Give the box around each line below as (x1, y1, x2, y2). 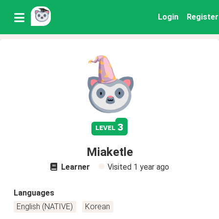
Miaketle (86, 145, 133, 159)
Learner (59, 162, 90, 172)
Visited (107, 162, 133, 172)
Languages (14, 188, 54, 197)
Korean (85, 202, 110, 211)
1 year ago (133, 162, 169, 172)
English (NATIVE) (17, 202, 73, 211)
